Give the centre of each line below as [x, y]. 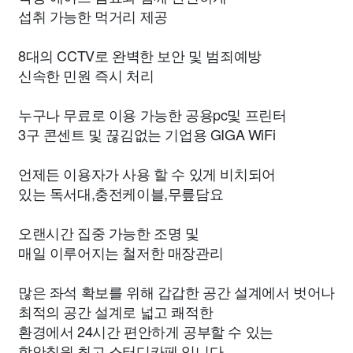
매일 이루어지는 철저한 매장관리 [121, 252]
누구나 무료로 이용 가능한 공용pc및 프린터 [152, 114]
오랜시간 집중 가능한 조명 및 [109, 232]
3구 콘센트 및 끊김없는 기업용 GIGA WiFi [147, 134]
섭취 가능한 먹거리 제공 [93, 16]
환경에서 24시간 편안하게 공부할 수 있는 [146, 331]
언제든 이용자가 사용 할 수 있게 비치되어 [147, 173]
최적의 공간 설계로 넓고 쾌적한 [116, 311]
